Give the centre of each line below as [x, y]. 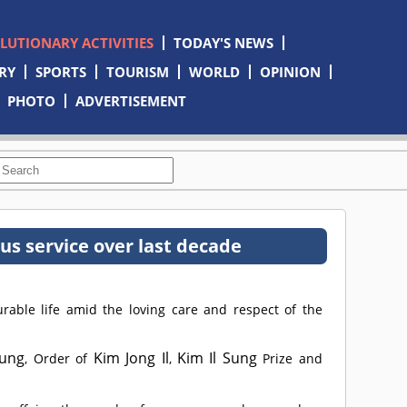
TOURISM [137, 72]
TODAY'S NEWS [223, 43]
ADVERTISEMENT [131, 101]
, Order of [59, 358]
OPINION [290, 72]
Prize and [289, 358]
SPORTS [60, 72]
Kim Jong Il [131, 358]
